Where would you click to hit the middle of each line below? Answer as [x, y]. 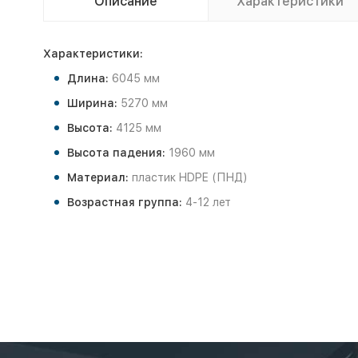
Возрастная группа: [126, 202]
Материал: [99, 177]
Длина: [89, 78]
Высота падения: [117, 153]
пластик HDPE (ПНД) [189, 177]
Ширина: [93, 103]
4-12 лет [208, 202]
